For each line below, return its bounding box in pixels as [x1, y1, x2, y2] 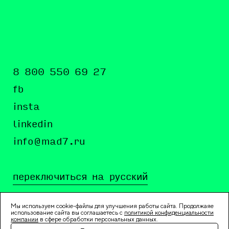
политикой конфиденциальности [124, 209, 214, 216]
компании [11, 216, 38, 223]
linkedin [13, 120, 53, 129]
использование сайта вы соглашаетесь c [11, 209, 124, 216]
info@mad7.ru [13, 138, 85, 147]
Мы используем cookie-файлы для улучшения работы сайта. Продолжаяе [11, 202, 214, 210]
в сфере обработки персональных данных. [38, 216, 158, 223]
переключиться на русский [13, 173, 148, 182]
